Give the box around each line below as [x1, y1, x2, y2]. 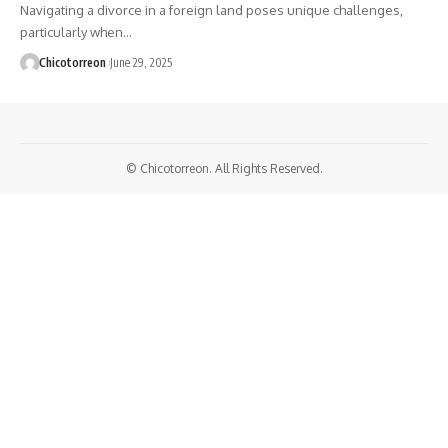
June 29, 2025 [109, 54, 172, 70]
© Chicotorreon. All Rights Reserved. [125, 160, 323, 176]
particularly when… [20, 23, 132, 40]
